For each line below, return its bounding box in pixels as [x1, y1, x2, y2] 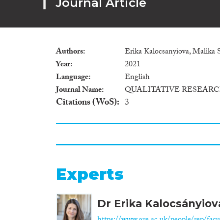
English [125, 71, 150, 84]
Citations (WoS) [56, 95, 117, 111]
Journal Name [56, 83, 102, 97]
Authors [56, 45, 83, 59]
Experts [56, 164, 124, 184]
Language [56, 71, 88, 84]
